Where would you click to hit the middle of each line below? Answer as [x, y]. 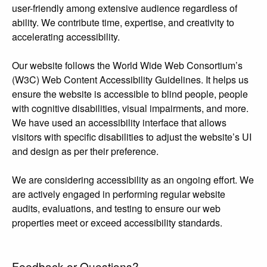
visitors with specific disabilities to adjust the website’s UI [132, 137]
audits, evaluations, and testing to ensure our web [116, 209]
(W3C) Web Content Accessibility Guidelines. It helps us [130, 80]
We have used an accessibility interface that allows [119, 123]
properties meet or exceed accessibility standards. [117, 223]
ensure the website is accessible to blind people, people [130, 94]
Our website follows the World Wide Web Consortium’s [127, 66]
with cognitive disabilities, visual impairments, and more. [130, 108]
